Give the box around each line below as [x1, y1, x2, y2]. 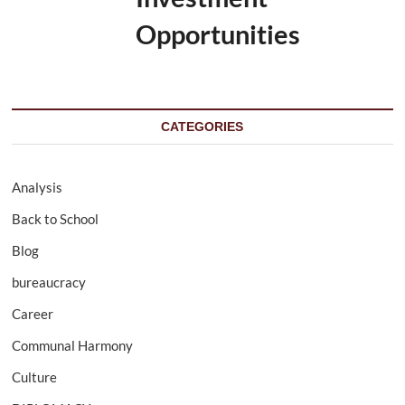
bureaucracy [12, 274, 87, 290]
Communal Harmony [12, 337, 134, 353]
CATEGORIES [161, 119, 244, 134]
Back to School [12, 211, 99, 227]
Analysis [12, 179, 63, 195]
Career [12, 306, 54, 322]
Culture [12, 369, 58, 385]
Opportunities [135, 18, 300, 50]
